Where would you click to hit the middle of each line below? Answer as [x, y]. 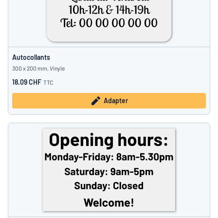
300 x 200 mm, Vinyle [38, 68]
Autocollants [31, 57]
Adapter [116, 100]
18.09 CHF [27, 82]
